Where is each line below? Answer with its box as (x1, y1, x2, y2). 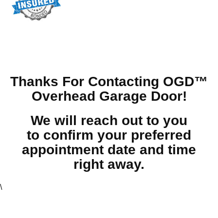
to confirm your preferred (27, 127, 191, 143)
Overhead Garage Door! (31, 88, 187, 104)
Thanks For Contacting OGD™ (10, 73, 208, 89)
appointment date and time (22, 142, 196, 157)
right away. (73, 156, 145, 172)
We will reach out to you (31, 112, 187, 128)
